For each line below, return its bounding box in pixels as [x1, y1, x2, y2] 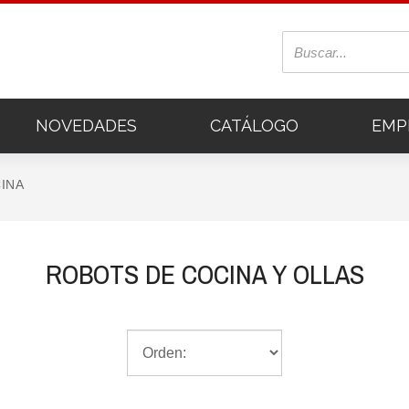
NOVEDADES [36, 116, 137, 135]
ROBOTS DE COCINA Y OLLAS [45, 256, 364, 292]
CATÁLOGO [210, 116, 299, 135]
